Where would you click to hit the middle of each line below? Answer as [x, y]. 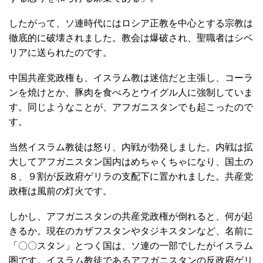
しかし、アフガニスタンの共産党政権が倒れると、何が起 [131, 217]
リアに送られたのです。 [60, 53]
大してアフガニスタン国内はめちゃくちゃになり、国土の [131, 162]
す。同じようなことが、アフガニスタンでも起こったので [131, 107]
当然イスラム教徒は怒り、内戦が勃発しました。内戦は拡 [131, 147]
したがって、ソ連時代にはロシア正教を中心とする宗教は [131, 23]
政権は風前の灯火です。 [60, 191]
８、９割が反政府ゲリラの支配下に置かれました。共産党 [131, 177]
